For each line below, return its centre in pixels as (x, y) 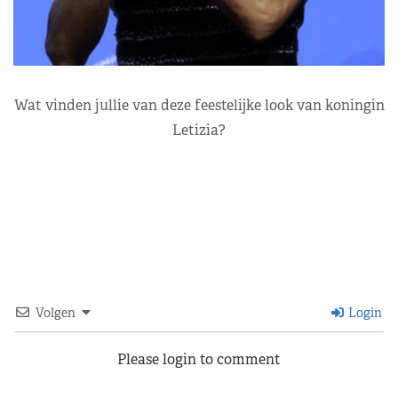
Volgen (56, 312)
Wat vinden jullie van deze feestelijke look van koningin (199, 105)
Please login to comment (199, 359)
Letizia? (199, 130)
